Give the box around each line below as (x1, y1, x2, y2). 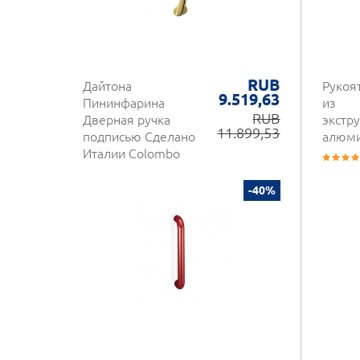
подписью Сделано (83, 129, 195, 144)
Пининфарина (83, 96, 165, 110)
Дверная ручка (83, 112, 170, 127)
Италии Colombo (83, 146, 180, 161)
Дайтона (83, 79, 132, 93)
